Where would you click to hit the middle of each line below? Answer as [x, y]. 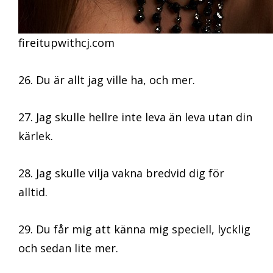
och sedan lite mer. [68, 248]
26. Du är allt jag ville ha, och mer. [107, 80]
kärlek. [36, 136]
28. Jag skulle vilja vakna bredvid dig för [121, 173]
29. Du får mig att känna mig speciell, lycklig [134, 229]
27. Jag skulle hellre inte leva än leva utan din [135, 117]
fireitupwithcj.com [66, 43]
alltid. [33, 192]
